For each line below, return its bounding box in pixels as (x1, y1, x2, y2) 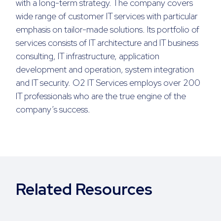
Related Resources (16, 179, 152, 200)
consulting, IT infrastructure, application (16, 50, 159, 62)
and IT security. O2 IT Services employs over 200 (16, 77, 200, 89)
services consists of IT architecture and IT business (16, 37, 198, 49)
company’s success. (16, 104, 90, 115)
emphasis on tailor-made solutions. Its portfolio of (16, 24, 199, 36)
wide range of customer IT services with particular (16, 10, 198, 22)
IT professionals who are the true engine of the (16, 90, 186, 102)
